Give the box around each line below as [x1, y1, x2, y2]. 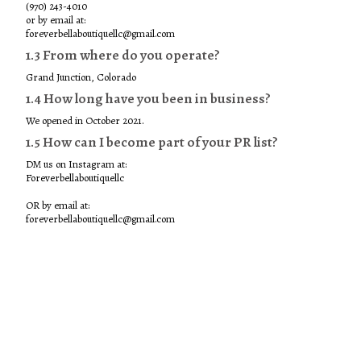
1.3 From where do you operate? [26, 45, 220, 65]
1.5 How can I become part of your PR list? [26, 132, 278, 152]
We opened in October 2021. [26, 114, 144, 128]
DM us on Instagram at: [26, 157, 127, 172]
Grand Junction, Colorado [26, 70, 136, 85]
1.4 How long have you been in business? [26, 89, 271, 109]
